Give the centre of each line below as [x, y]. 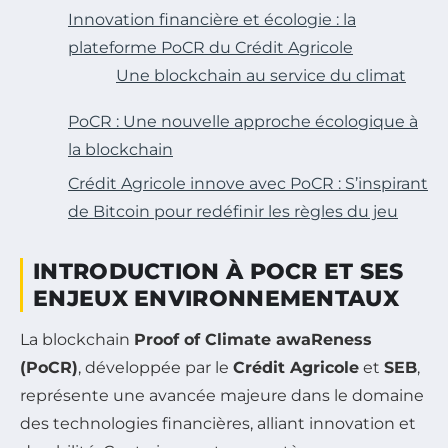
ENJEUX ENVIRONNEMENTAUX [216, 299]
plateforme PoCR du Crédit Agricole [210, 48]
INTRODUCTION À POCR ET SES [218, 272]
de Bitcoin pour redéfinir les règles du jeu [233, 212]
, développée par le [155, 368]
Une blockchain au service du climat [261, 76]
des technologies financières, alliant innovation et [218, 424]
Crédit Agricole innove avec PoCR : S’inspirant [248, 184]
